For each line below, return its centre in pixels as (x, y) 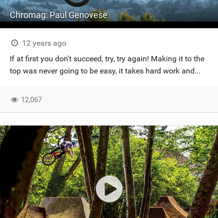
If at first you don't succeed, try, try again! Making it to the (107, 59)
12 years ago (43, 43)
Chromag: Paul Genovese (59, 15)
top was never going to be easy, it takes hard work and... (105, 71)
